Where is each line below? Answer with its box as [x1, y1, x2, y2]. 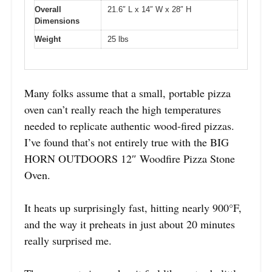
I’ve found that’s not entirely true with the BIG [24, 135, 229, 150]
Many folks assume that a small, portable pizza [24, 86, 231, 101]
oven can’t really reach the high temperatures [24, 102, 221, 117]
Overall [35, 4, 61, 14]
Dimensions [35, 16, 80, 25]
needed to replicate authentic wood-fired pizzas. [24, 118, 234, 134]
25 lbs [107, 34, 129, 44]
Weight [35, 34, 61, 44]
